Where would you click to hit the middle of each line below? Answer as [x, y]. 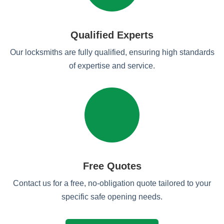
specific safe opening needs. [112, 197]
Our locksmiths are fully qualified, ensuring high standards [112, 52]
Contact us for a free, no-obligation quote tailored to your [112, 183]
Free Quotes [112, 166]
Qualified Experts [112, 35]
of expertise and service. [112, 66]
